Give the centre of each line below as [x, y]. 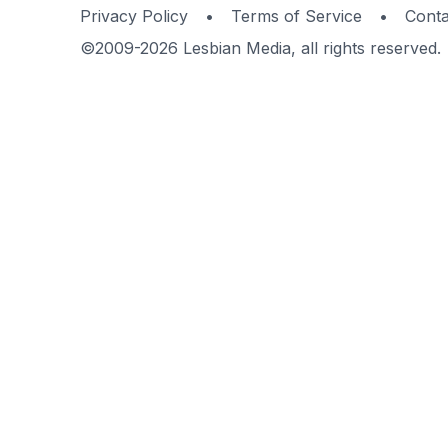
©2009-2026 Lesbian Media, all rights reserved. [260, 48]
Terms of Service [296, 16]
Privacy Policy [134, 16]
